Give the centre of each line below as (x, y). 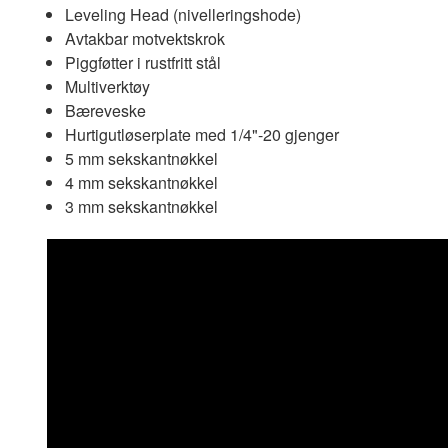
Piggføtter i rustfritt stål (142, 63)
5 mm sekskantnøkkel (141, 159)
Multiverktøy (107, 87)
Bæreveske (105, 111)
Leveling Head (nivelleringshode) (182, 15)
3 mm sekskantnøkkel (141, 207)
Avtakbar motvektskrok (144, 39)
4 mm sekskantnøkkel (141, 183)
